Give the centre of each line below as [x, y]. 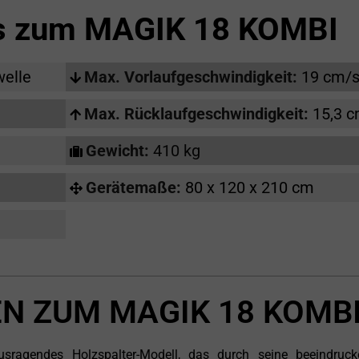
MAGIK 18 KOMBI [211, 30]
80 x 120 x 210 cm [249, 188]
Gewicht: [119, 151]
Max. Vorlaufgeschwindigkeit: [192, 77]
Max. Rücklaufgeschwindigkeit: [198, 114]
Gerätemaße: [135, 188]
